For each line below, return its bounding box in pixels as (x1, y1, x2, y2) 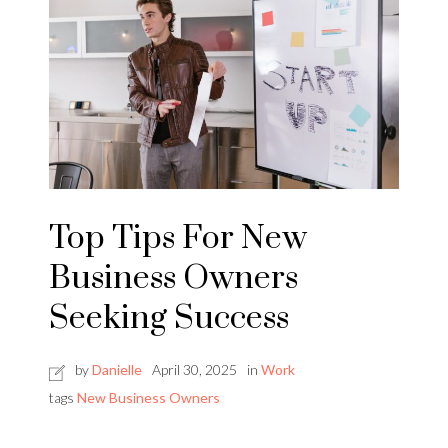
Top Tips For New (49, 217, 307, 259)
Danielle (92, 360, 142, 378)
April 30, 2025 (152, 360, 237, 378)
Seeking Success (49, 297, 289, 339)
